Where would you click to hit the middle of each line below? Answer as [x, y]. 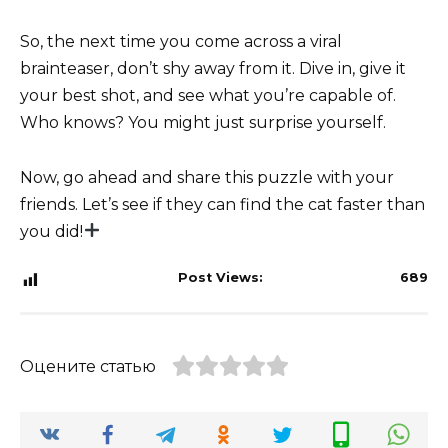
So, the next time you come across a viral [181, 42]
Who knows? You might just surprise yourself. [203, 123]
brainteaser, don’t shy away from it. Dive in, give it [213, 69]
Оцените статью [88, 366]
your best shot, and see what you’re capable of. [208, 96]
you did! [51, 231]
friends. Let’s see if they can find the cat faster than [222, 204]
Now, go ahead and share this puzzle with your [207, 177]
